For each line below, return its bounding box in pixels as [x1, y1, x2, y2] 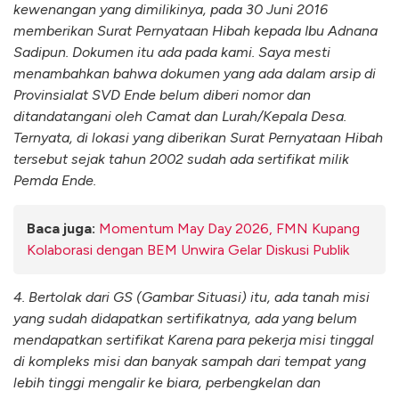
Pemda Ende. [13, 172, 96, 190]
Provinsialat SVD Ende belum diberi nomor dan [13, 86, 311, 104]
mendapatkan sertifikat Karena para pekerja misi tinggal [13, 330, 374, 348]
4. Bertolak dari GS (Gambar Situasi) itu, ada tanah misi [13, 288, 370, 305]
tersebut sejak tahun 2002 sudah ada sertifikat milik [13, 151, 349, 168]
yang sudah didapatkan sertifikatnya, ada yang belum [13, 309, 357, 327]
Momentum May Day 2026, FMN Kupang [99, 219, 360, 237]
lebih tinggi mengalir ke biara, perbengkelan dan [13, 373, 321, 391]
